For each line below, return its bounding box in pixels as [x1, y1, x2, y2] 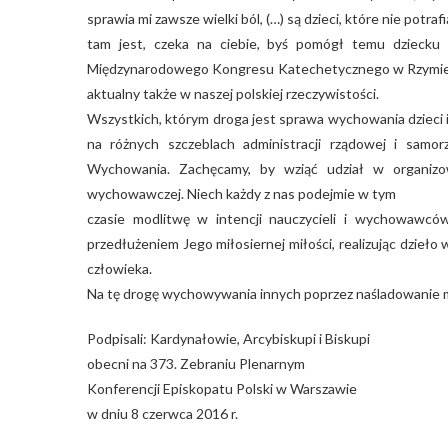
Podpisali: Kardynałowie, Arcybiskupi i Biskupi [87, 329, 370, 347]
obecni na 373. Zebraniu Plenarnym [87, 354, 305, 372]
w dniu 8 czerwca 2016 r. [87, 404, 238, 422]
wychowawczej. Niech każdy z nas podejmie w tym [87, 184, 396, 202]
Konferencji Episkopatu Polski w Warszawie [87, 379, 357, 397]
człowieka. [87, 259, 152, 277]
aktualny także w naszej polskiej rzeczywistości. [87, 84, 379, 102]
